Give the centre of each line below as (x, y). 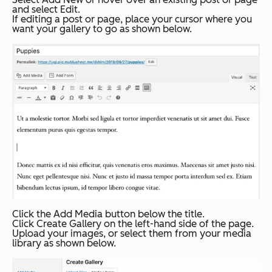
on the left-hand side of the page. (179, 223)
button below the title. (154, 214)
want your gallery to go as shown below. (103, 29)
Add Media (78, 214)
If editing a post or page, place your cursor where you (132, 19)
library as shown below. (64, 243)
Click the (33, 214)
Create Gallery (69, 223)
